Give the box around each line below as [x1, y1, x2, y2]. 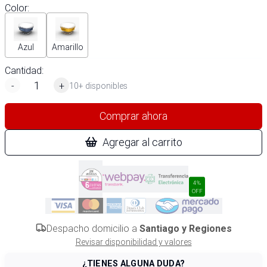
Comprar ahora [100, 109, 167, 123]
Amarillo [51, 42, 83, 52]
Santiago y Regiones [139, 223, 232, 234]
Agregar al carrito [103, 135, 182, 149]
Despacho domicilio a [46, 222, 139, 234]
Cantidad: [5, 64, 44, 76]
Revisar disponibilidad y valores [75, 237, 192, 247]
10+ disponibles [69, 80, 128, 91]
